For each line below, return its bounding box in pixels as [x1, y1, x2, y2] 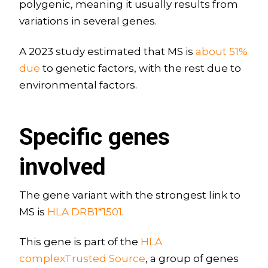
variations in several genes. [19, 15, 157, 28]
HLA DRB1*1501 [47, 206, 122, 218]
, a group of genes [145, 252, 239, 265]
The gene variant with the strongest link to [19, 189, 240, 202]
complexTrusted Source [19, 252, 145, 265]
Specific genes [19, 123, 170, 151]
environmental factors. [19, 78, 137, 91]
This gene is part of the [19, 236, 141, 248]
